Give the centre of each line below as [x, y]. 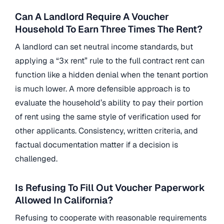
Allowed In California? [64, 200]
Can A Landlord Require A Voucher [92, 16]
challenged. [36, 159]
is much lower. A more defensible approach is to [102, 89]
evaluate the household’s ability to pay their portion [109, 103]
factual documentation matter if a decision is [96, 145]
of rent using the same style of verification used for [108, 117]
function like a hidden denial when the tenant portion [111, 75]
